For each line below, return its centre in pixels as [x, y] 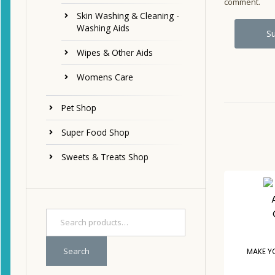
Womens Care [105, 77]
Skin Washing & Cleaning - [128, 16]
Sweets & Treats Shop [105, 157]
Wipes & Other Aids [115, 53]
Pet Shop [79, 108]
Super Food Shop [95, 133]
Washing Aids [103, 28]
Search [76, 251]
